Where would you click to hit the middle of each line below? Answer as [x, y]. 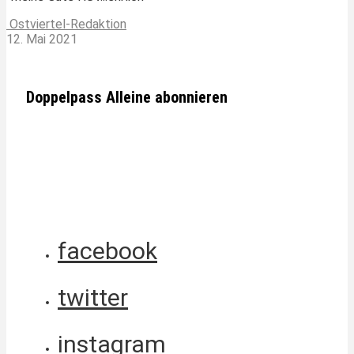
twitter [93, 297]
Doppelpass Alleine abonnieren [127, 97]
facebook [107, 250]
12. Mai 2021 [42, 40]
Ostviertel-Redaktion [66, 24]
